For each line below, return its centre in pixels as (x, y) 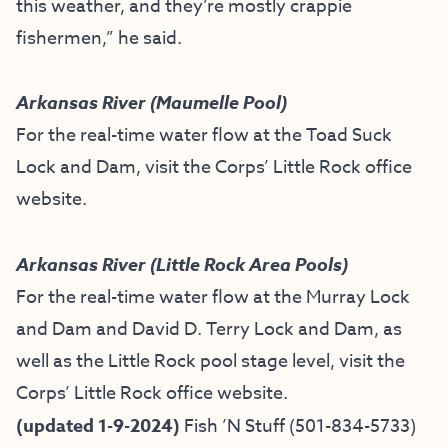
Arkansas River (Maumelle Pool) (151, 102)
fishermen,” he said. (99, 38)
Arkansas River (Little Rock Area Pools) (182, 264)
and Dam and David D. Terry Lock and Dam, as (209, 329)
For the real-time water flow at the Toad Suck (204, 135)
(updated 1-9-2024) (98, 425)
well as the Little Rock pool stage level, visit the (210, 361)
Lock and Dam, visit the (115, 167)
